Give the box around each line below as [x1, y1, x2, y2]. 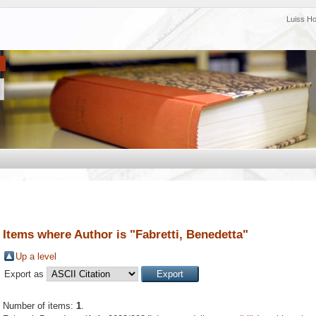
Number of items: [3, 300, 76, 312]
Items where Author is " [3, 227, 135, 241]
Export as [4, 269, 47, 280]
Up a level [16, 251, 56, 262]
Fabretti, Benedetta [135, 227, 243, 241]
